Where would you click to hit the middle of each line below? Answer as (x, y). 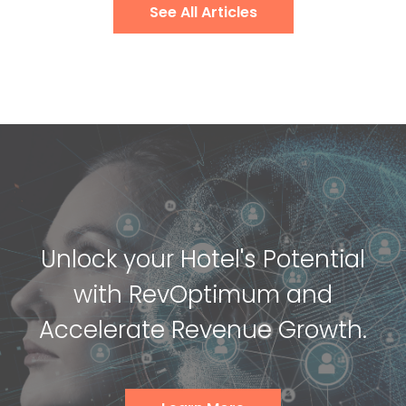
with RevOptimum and (203, 294)
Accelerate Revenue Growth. (203, 329)
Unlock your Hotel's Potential (203, 259)
